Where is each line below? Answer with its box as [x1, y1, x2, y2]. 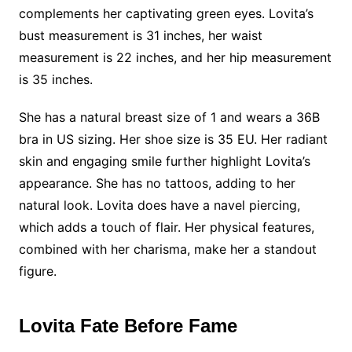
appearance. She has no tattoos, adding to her [18, 175, 295, 191]
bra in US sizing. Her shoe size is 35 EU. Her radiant [18, 131, 328, 147]
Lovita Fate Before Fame [18, 315, 237, 336]
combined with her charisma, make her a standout [18, 241, 317, 257]
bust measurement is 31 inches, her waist [18, 27, 262, 43]
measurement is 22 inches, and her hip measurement [18, 49, 332, 65]
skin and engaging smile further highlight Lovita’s [18, 153, 310, 169]
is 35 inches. [18, 71, 93, 87]
